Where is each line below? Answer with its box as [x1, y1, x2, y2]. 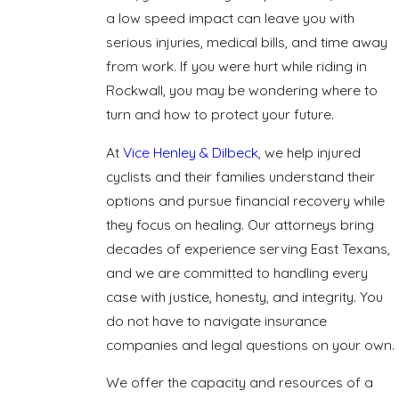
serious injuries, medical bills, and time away [106, 33, 388, 52]
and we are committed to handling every [106, 263, 369, 281]
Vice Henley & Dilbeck [123, 142, 259, 161]
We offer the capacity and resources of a [106, 373, 374, 392]
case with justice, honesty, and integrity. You [106, 287, 384, 305]
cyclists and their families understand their [106, 167, 376, 185]
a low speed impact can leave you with [106, 9, 355, 28]
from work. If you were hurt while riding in [106, 57, 368, 76]
